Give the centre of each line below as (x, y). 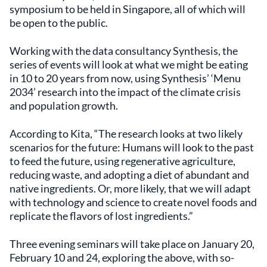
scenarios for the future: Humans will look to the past (132, 147)
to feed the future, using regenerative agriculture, (122, 161)
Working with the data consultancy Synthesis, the (124, 51)
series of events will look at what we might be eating (129, 64)
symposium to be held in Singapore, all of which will (128, 9)
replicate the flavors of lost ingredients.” (101, 216)
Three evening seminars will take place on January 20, (132, 244)
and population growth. (64, 105)
